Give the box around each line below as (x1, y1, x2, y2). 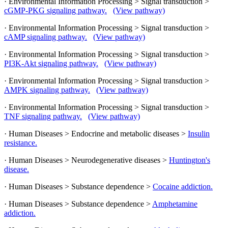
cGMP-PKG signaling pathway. (4, 6, 107, 15)
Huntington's (169, 155, 210, 164)
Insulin (188, 129, 210, 138)
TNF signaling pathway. (4, 111, 82, 121)
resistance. (4, 138, 37, 147)
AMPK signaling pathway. (4, 85, 90, 94)
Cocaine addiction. (153, 182, 213, 191)
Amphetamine (152, 199, 197, 208)
